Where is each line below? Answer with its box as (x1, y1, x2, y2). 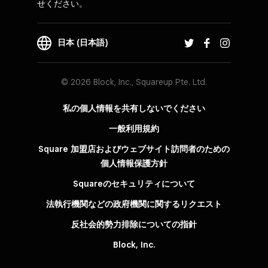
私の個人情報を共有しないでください (63, 103, 205, 113)
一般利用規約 (109, 124, 159, 133)
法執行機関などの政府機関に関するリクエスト (46, 199, 222, 209)
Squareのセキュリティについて (73, 179, 195, 188)
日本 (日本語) (57, 37, 108, 47)
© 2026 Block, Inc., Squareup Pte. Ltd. (61, 77, 207, 87)
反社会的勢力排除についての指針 (71, 220, 197, 229)
